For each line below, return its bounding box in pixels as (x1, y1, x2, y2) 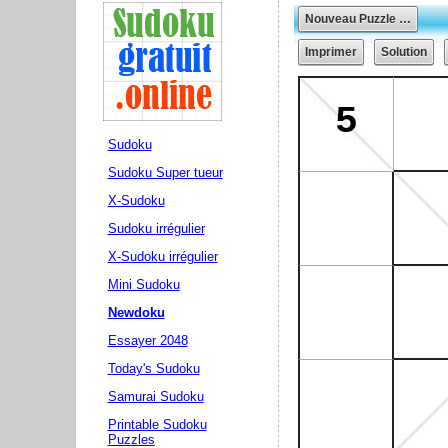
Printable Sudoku (107, 417, 207, 432)
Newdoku (107, 305, 165, 320)
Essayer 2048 (107, 333, 188, 348)
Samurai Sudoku (107, 389, 204, 404)
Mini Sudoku (107, 277, 180, 292)
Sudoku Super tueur (107, 165, 223, 180)
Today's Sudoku (107, 361, 200, 376)
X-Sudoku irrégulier (107, 249, 218, 264)
